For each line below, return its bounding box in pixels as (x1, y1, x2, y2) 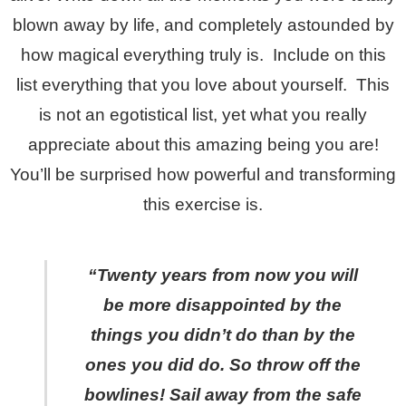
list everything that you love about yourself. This (16, 74, 390, 94)
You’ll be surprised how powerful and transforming (10, 164, 396, 184)
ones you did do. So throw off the (84, 354, 361, 374)
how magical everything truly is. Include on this (20, 44, 386, 64)
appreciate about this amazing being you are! (27, 134, 379, 154)
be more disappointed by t (103, 295, 321, 314)
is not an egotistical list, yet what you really (39, 104, 367, 124)
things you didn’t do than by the (90, 324, 355, 344)
